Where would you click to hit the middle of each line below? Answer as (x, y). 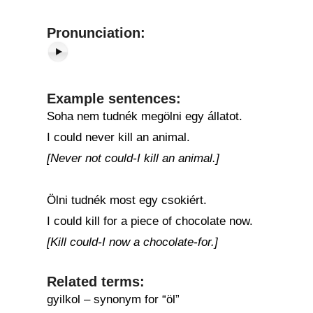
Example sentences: (114, 99)
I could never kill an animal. (118, 137)
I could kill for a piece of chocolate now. (150, 221)
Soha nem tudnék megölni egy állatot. (145, 116)
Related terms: (96, 282)
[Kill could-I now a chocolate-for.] (132, 242)
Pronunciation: (96, 33)
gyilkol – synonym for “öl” (113, 299)
